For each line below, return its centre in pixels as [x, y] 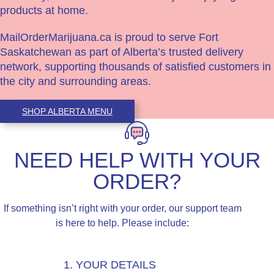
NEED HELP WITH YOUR [137, 160]
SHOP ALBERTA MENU [67, 111]
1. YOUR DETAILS [110, 265]
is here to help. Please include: [122, 223]
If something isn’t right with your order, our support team [122, 208]
